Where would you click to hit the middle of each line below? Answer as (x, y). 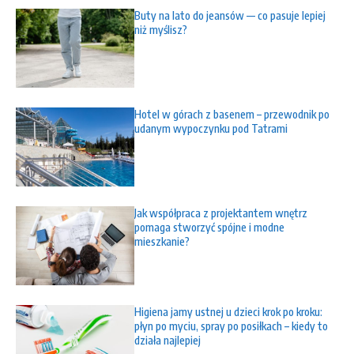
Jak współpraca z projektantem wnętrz (221, 213)
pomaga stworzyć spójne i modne (209, 228)
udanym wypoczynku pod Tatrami (211, 129)
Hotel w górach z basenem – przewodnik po (232, 115)
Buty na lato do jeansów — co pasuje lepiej (230, 16)
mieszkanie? (162, 242)
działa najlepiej (168, 341)
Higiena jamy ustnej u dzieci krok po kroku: (228, 312)
